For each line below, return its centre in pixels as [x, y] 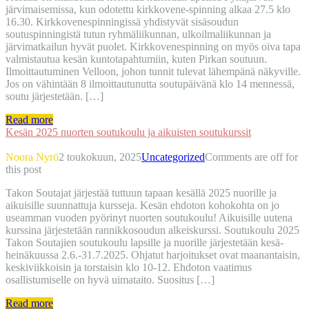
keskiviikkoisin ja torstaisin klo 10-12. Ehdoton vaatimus [129, 267]
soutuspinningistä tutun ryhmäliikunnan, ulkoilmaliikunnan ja [138, 34]
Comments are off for [251, 157]
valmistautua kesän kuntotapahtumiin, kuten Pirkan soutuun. [136, 59]
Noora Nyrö [32, 157]
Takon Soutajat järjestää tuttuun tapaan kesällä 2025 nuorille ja [141, 192]
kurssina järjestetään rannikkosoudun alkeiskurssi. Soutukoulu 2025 [152, 230]
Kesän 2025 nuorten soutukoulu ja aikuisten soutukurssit [128, 132]
